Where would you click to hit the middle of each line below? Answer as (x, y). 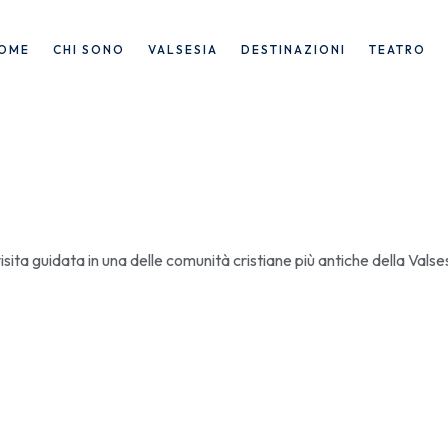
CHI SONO (88, 49)
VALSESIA (182, 49)
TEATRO (397, 49)
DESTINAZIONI (293, 49)
